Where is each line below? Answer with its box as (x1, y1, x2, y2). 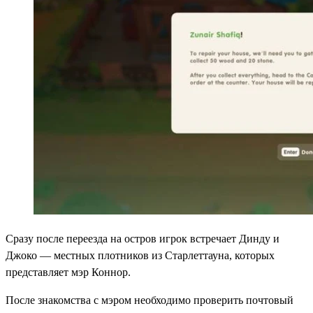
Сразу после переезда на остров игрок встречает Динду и (6, 233, 279, 245)
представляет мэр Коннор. (6, 266, 131, 279)
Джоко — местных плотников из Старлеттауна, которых (6, 249, 275, 262)
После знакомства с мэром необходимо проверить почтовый (6, 294, 293, 307)
